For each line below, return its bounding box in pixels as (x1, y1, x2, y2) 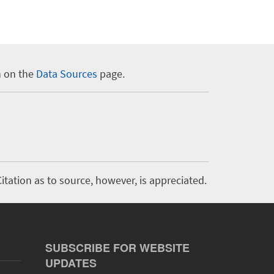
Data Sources (36, 67, 97, 81)
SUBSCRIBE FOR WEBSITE (45, 240, 190, 256)
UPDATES (45, 255, 97, 271)
